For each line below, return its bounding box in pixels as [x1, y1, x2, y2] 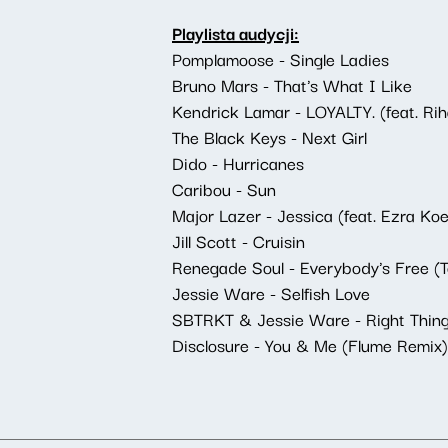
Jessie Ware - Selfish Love [172, 279, 370, 306]
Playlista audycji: [172, 19, 299, 46]
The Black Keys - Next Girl [172, 123, 367, 150]
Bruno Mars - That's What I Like [172, 71, 412, 98]
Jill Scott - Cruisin [172, 227, 305, 254]
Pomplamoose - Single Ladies [172, 45, 389, 72]
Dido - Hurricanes [172, 149, 304, 176]
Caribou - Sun [172, 175, 276, 202]
